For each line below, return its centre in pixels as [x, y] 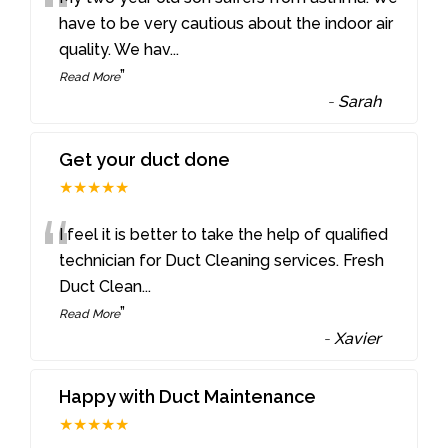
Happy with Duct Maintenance [188, 396]
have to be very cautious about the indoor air [226, 24]
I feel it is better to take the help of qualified [224, 234]
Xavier [358, 338]
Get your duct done [145, 159]
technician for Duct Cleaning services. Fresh [222, 260]
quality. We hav [115, 50]
